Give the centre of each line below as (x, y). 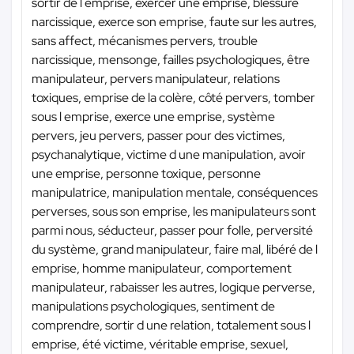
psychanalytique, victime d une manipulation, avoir (169, 154)
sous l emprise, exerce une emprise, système (153, 116)
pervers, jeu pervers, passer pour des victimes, (158, 135)
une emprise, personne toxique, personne (146, 173)
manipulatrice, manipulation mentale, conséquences (175, 192)
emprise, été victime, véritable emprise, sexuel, (160, 344)
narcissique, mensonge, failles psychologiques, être (171, 59)
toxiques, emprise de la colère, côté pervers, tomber (173, 97)
